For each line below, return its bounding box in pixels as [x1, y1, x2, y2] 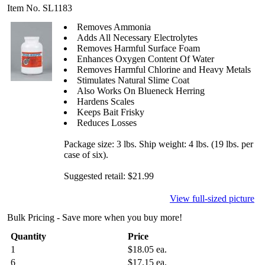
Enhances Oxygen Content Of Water [77, 54, 214, 64]
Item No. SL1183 [7, 3, 72, 14]
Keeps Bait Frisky [77, 107, 144, 118]
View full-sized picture [170, 193, 254, 204]
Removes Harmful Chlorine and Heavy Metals [77, 64, 251, 75]
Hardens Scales [77, 96, 134, 107]
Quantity [11, 231, 46, 242]
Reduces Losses [77, 118, 137, 128]
